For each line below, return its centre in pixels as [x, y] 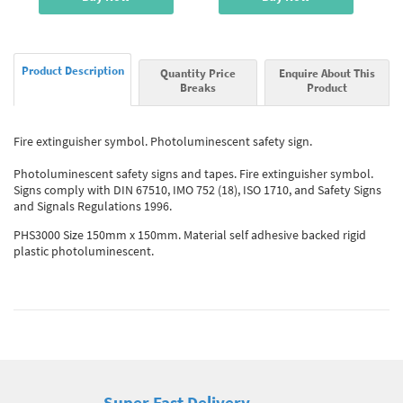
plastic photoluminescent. [84, 251]
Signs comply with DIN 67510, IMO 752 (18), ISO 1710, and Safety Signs [197, 189]
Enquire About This [327, 72]
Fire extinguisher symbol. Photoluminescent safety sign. [163, 141]
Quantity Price [197, 72]
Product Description [72, 70]
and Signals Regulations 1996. [93, 206]
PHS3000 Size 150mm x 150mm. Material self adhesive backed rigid [190, 234]
